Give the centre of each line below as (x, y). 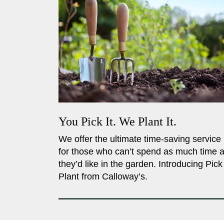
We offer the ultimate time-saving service (140, 139)
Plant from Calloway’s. (103, 177)
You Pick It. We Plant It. (117, 122)
